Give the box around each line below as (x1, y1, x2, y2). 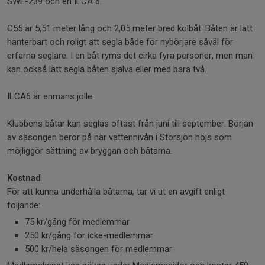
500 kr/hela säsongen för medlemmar (25, 243, 172, 254)
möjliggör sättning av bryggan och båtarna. (7, 145, 172, 156)
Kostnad (7, 172, 41, 183)
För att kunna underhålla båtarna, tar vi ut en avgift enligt (7, 186, 225, 197)
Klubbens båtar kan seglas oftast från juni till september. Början (7, 118, 253, 129)
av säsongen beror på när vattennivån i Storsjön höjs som (7, 131, 232, 143)
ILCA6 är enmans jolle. (7, 91, 94, 102)
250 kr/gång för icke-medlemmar (25, 230, 153, 241)
